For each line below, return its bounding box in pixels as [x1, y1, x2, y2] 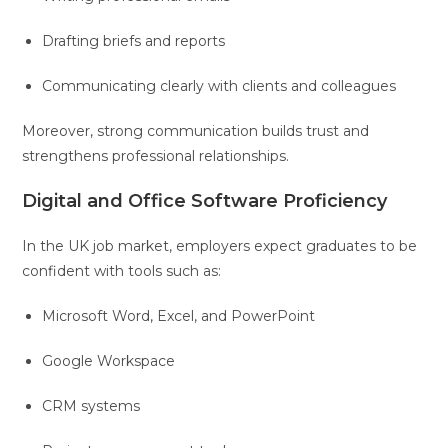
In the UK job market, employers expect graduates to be [22, 236, 418, 255]
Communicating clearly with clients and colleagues [42, 76, 397, 95]
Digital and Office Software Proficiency [22, 189, 388, 212]
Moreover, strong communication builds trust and [22, 121, 370, 140]
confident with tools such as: [22, 261, 222, 280]
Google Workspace [42, 351, 176, 370]
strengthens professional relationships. [22, 146, 290, 165]
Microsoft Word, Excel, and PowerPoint [42, 306, 316, 325]
